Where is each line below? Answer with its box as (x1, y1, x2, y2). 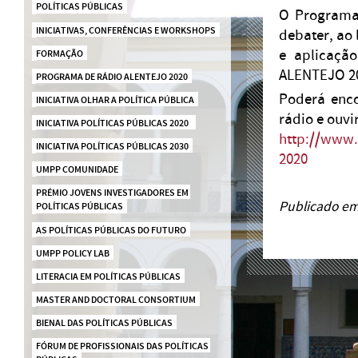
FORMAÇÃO (35, 47, 83, 60)
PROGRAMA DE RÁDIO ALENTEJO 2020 (35, 70, 188, 83)
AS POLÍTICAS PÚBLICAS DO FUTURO (35, 224, 186, 237)
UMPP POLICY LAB (35, 247, 109, 260)
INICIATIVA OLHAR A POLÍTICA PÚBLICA (35, 93, 194, 106)
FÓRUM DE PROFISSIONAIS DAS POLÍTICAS (35, 340, 209, 352)
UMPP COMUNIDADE (35, 163, 118, 176)
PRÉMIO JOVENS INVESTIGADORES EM (35, 186, 189, 199)
